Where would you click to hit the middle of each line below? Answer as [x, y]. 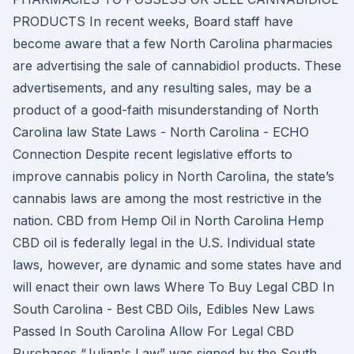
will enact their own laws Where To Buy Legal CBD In [173, 287]
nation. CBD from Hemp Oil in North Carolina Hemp [168, 220]
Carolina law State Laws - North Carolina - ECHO [161, 132]
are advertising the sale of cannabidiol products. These [177, 66]
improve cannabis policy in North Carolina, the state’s [173, 176]
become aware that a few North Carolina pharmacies [173, 43]
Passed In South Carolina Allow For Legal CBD [153, 331]
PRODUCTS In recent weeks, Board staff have [153, 21]
